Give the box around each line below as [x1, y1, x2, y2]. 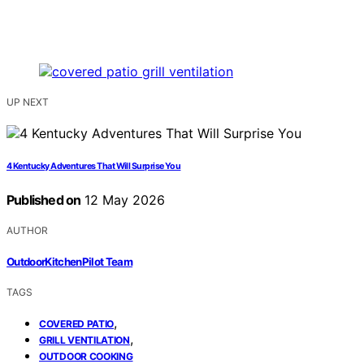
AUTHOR [6, 224, 48, 237]
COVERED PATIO [39, 317, 115, 330]
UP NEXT [6, 96, 49, 109]
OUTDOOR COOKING [39, 349, 133, 362]
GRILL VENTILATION [39, 333, 130, 346]
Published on [6, 192, 81, 209]
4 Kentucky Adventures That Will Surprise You [6, 161, 181, 172]
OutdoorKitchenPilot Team [6, 254, 133, 268]
